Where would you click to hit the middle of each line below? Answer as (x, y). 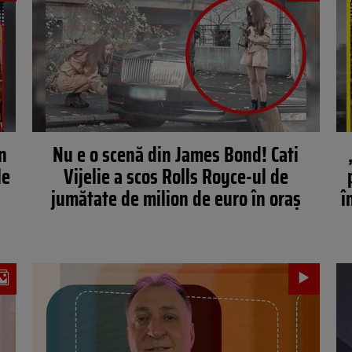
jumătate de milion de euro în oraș (176, 198)
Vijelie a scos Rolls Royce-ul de (176, 176)
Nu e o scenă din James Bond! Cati (176, 154)
